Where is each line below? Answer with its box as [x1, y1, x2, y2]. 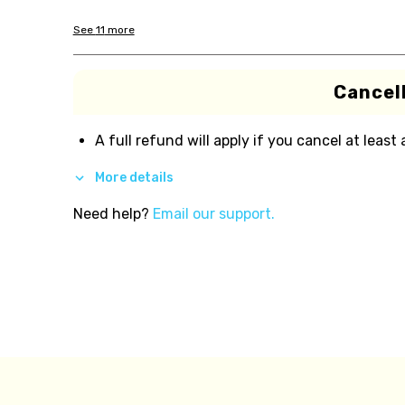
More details [94, 169, 174, 185]
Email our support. [152, 204, 275, 222]
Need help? [72, 204, 149, 222]
